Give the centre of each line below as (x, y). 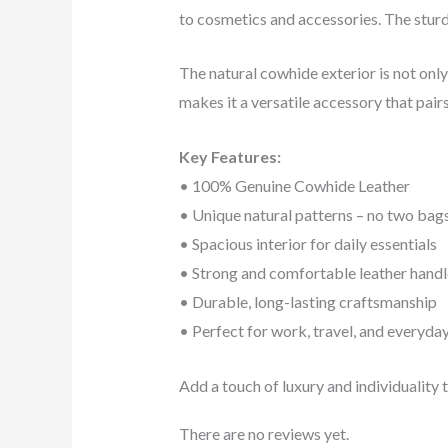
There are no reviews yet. (263, 433)
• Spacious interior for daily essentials (307, 244)
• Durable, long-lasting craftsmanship (307, 302)
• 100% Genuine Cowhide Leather (294, 186)
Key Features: (229, 157)
